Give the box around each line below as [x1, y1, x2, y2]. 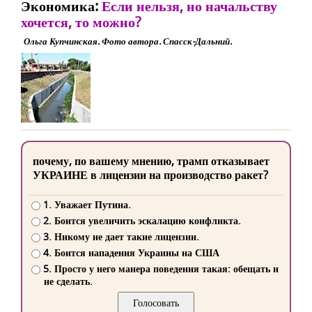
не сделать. [44, 274, 93, 288]
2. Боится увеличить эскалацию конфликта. [42, 214, 241, 228]
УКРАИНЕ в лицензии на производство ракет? [33, 167, 268, 182]
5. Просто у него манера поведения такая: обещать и [42, 262, 279, 276]
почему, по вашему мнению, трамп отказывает [33, 153, 270, 169]
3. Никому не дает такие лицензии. [42, 230, 199, 244]
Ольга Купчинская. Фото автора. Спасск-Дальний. [24, 35, 232, 47]
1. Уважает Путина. [42, 198, 131, 212]
